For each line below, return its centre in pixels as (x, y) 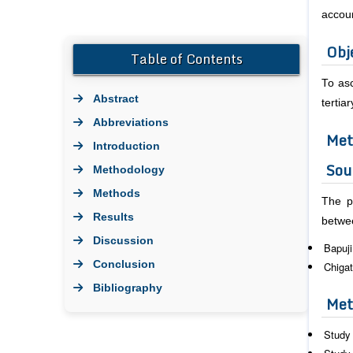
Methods (117, 193)
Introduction (126, 145)
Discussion (123, 240)
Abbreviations (131, 122)
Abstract (116, 98)
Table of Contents (186, 58)
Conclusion (124, 264)
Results (113, 216)
